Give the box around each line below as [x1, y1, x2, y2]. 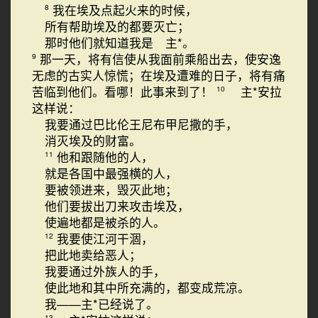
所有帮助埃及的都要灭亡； [44, 18, 190, 35]
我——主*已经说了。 [44, 295, 158, 312]
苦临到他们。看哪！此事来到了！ [32, 83, 216, 100]
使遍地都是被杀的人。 [44, 214, 165, 231]
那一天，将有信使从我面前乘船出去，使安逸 [40, 50, 281, 67]
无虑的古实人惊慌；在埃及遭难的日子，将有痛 [32, 67, 285, 84]
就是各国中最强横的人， [44, 165, 177, 182]
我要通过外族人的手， [44, 263, 165, 280]
